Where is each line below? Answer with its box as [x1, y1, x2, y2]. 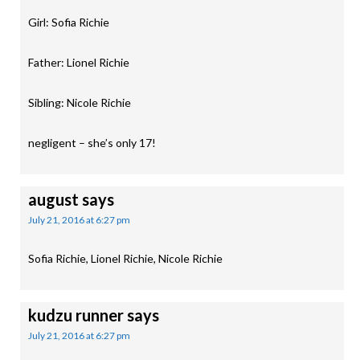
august [28, 190, 79, 209]
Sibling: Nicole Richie [28, 96, 131, 109]
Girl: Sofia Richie [28, 15, 109, 29]
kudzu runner [28, 305, 124, 325]
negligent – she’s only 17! [28, 136, 156, 149]
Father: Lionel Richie [28, 55, 129, 69]
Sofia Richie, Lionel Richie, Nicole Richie [28, 252, 223, 265]
